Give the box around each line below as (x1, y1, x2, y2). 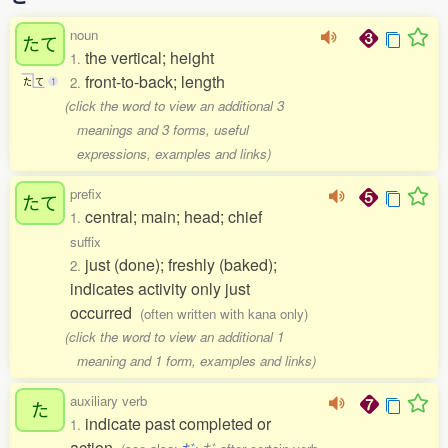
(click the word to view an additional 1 (65, 327, 285, 346)
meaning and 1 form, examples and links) (76, 351, 316, 370)
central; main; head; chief (85, 205, 262, 228)
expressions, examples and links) (76, 144, 271, 163)
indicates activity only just (70, 277, 250, 300)
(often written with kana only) (140, 304, 308, 323)
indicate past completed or (85, 412, 271, 435)
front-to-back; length (85, 70, 225, 93)
